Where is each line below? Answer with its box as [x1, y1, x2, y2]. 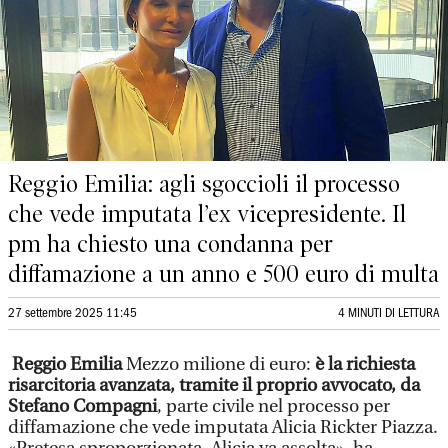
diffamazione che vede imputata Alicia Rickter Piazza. [8, 417, 438, 438]
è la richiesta [311, 354, 415, 375]
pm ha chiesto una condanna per [8, 230, 333, 258]
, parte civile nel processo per [157, 396, 390, 417]
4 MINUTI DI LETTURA [338, 308, 440, 319]
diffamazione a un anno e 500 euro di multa [8, 260, 439, 288]
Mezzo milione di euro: [122, 354, 311, 375]
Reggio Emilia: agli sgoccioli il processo [8, 170, 400, 198]
